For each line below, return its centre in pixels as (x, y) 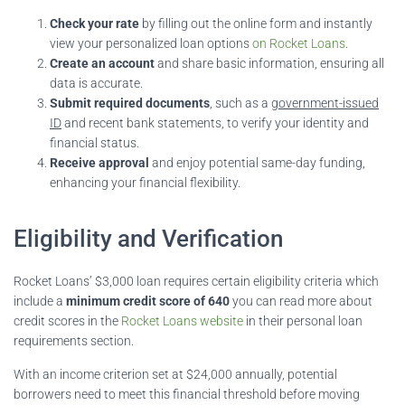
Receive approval (99, 162)
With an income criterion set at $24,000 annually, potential (175, 374)
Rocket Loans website (182, 320)
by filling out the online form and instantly (256, 23)
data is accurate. (96, 83)
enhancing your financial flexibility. (145, 182)
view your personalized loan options (151, 43)
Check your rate (94, 23)
